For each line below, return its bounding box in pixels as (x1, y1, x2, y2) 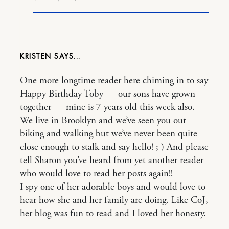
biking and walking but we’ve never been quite (20, 128, 197, 141)
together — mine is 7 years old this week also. (20, 101, 195, 114)
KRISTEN (20, 51, 54, 62)
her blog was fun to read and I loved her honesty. (20, 208, 206, 220)
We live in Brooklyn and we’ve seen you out (20, 114, 186, 127)
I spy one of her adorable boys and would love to (20, 181, 205, 194)
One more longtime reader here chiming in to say (20, 75, 208, 87)
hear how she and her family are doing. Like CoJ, (20, 194, 208, 207)
